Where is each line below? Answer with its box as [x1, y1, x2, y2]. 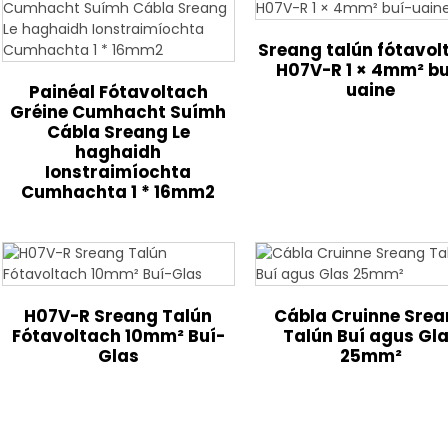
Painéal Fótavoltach [28, 80, 208, 104]
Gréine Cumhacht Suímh [10, 100, 227, 124]
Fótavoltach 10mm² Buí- [11, 324, 225, 348]
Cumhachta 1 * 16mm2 [21, 180, 216, 204]
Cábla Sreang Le [46, 120, 190, 144]
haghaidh [75, 140, 162, 164]
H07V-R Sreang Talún [24, 304, 213, 328]
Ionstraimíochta [45, 160, 192, 184]
